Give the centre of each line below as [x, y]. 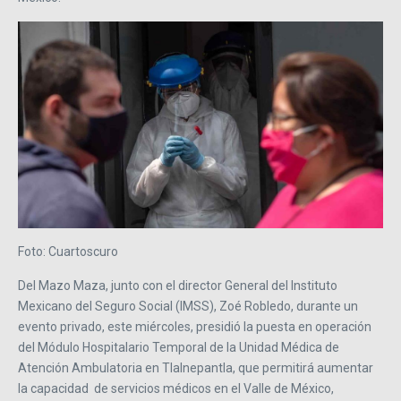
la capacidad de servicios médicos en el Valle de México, [176, 388]
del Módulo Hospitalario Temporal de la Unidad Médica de [179, 347]
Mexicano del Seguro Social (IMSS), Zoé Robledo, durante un [188, 306]
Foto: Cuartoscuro [69, 251]
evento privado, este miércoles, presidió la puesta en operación [195, 326]
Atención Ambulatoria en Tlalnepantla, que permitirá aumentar [196, 367]
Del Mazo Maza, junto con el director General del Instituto [178, 285]
